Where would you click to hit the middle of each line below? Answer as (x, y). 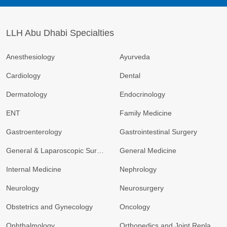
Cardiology (23, 76)
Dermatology (27, 94)
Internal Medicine (34, 169)
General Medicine (148, 151)
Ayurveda (135, 57)
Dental (130, 76)
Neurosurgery (142, 188)
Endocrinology (142, 94)
